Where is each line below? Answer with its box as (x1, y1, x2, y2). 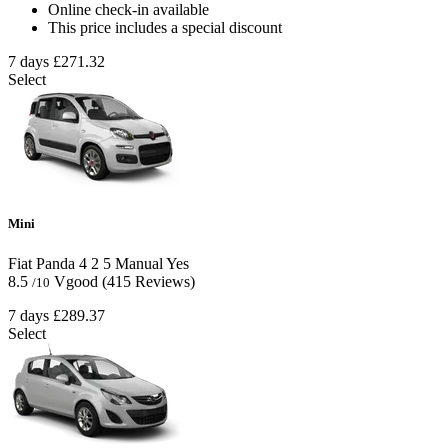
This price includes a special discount (48, 19, 282, 37)
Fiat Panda (8, 254, 75, 272)
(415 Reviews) (102, 272, 195, 290)
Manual (111, 254, 163, 272)
